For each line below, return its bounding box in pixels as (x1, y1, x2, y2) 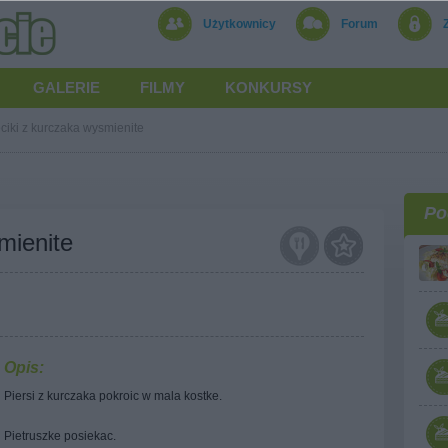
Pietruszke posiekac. (4, 429, 116, 443)
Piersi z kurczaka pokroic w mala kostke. (4, 389, 222, 403)
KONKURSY (225, 79, 312, 96)
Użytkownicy (203, 17, 276, 31)
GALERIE (33, 79, 100, 96)
